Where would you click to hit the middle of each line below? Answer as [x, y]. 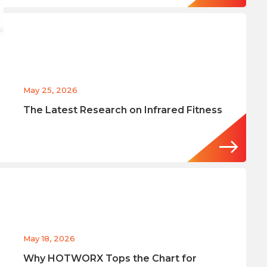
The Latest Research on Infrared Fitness [122, 110]
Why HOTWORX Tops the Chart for [110, 258]
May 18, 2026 [49, 238]
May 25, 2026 [50, 90]
